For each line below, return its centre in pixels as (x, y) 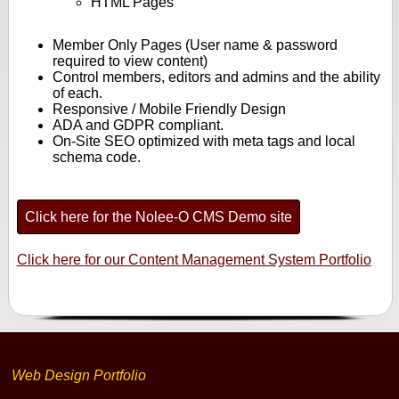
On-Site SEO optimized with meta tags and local (204, 142)
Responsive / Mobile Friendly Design (169, 110)
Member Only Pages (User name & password (195, 45)
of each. (77, 94)
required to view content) (130, 61)
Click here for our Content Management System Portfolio (194, 260)
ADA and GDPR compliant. (138, 126)
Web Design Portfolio (79, 376)
